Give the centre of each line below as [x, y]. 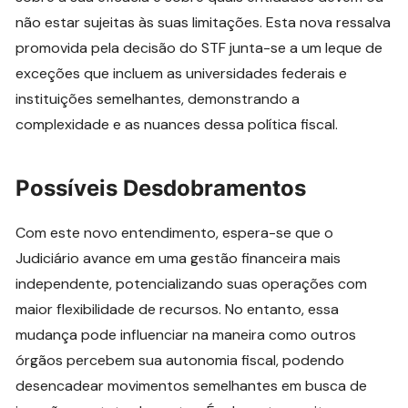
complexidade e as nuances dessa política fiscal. [177, 124]
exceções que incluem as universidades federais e [182, 73]
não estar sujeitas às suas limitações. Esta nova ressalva [204, 22]
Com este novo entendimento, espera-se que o [175, 232]
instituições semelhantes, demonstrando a [158, 98]
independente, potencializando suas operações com [192, 283]
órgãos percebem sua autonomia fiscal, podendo [180, 360]
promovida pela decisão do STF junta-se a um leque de [199, 47]
